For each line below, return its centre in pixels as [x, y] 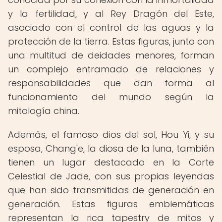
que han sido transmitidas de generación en [111, 190]
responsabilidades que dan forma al [111, 83]
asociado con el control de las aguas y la [111, 28]
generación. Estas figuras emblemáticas [111, 204]
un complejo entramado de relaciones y [111, 69]
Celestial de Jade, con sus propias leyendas [111, 176]
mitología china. [44, 111]
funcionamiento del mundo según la [111, 97]
